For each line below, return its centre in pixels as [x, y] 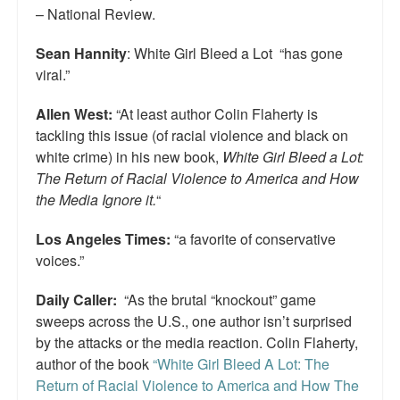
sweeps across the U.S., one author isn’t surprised [194, 321]
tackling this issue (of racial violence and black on [192, 136]
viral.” [53, 75]
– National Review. [96, 14]
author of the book [94, 364]
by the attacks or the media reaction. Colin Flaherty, [197, 343]
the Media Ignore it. [96, 200]
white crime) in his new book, [129, 157]
